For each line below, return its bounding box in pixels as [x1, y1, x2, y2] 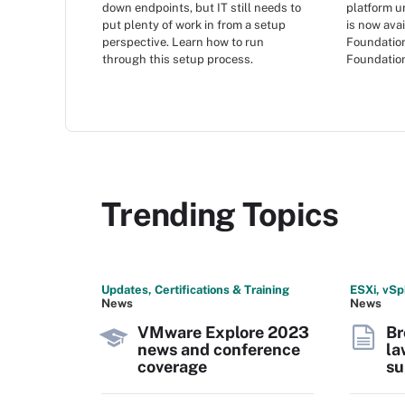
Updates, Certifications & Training [101, 283, 289, 297]
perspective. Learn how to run [102, 34, 264, 49]
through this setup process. [102, 52, 253, 66]
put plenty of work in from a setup [102, 17, 286, 32]
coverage [137, 357, 207, 376]
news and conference [137, 340, 300, 359]
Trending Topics [101, 195, 339, 233]
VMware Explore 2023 [137, 323, 309, 342]
